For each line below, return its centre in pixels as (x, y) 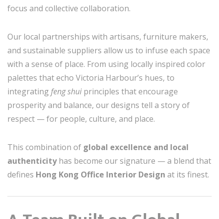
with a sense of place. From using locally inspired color (106, 64)
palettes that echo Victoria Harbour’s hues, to (91, 78)
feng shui (66, 91)
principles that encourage (130, 91)
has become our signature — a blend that (134, 161)
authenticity (32, 161)
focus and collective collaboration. (69, 8)
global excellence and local (136, 147)
